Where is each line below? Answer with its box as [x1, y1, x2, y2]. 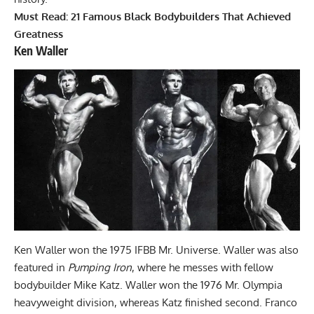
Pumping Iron [68, 260, 132, 274]
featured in [14, 260, 68, 274]
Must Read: [14, 10, 71, 24]
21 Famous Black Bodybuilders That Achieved [71, 10, 291, 24]
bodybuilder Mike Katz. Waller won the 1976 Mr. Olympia [14, 278, 282, 292]
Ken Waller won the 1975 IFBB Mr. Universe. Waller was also [14, 243, 299, 257]
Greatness [14, 27, 63, 41]
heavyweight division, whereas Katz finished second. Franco [14, 295, 297, 309]
